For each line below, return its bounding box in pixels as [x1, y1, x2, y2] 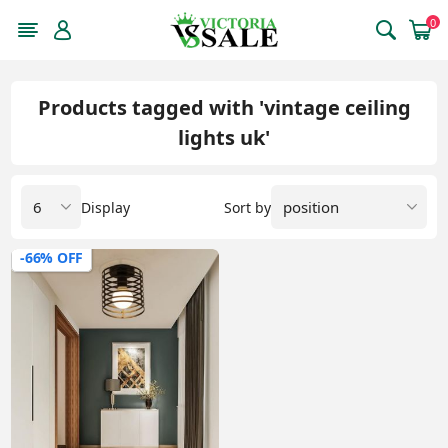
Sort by [223, 197, 271, 217]
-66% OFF [20, 248, 83, 267]
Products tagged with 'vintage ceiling [37, 94, 411, 121]
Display [81, 197, 131, 217]
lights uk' [178, 124, 270, 151]
